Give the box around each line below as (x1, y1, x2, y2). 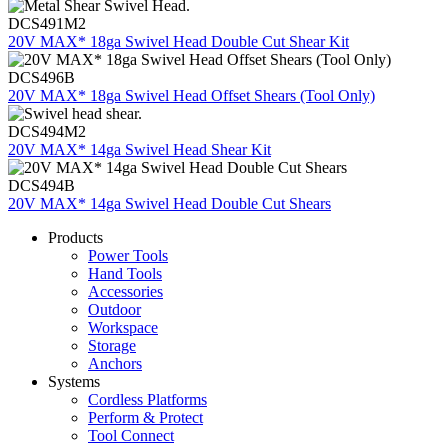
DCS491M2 (8, 15, 86, 33)
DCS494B (8, 177, 75, 195)
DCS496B (8, 69, 75, 87)
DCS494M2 (8, 123, 86, 141)
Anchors (88, 355, 142, 373)
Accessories (88, 283, 163, 301)
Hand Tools (88, 265, 162, 283)
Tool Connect (88, 427, 174, 445)
